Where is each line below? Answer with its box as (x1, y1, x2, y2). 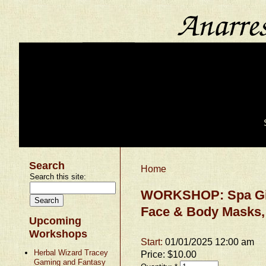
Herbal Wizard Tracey (33, 248, 108, 257)
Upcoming (29, 214, 82, 227)
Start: (141, 236, 166, 247)
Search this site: (30, 172, 87, 181)
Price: (141, 249, 168, 259)
